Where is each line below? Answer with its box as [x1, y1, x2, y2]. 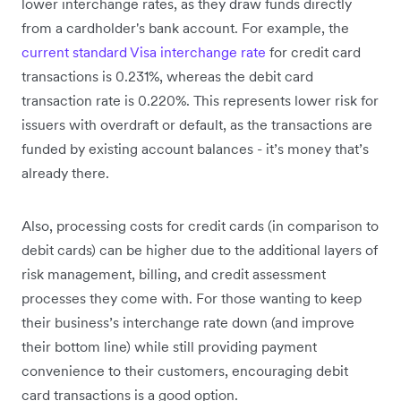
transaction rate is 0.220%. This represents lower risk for [21, 90, 379, 109]
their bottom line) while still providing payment [21, 337, 317, 355]
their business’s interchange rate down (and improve [21, 312, 354, 331]
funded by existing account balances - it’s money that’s [21, 139, 369, 158]
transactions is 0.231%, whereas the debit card [21, 66, 313, 85]
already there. [21, 163, 113, 182]
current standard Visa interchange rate [21, 42, 266, 61]
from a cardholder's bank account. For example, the [21, 18, 349, 37]
